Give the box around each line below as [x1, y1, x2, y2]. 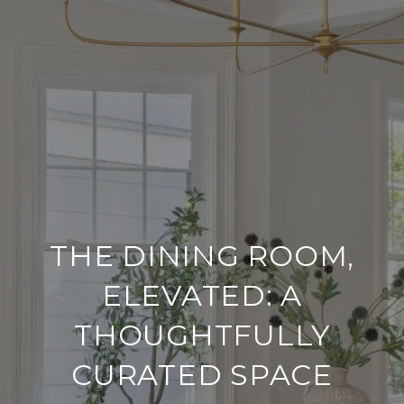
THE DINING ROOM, [50, 238, 354, 273]
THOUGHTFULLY [74, 317, 330, 353]
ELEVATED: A [101, 278, 303, 313]
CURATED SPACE [71, 357, 333, 392]
